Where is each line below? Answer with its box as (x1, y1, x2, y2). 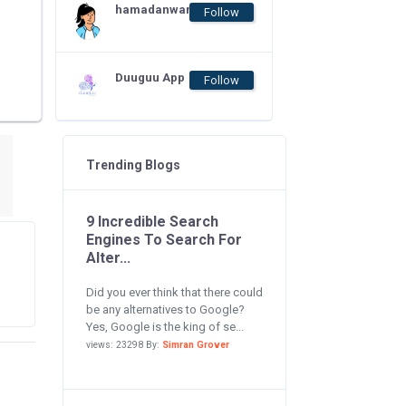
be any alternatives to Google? (85, 303, 245, 316)
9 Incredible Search (85, 213, 218, 230)
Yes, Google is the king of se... (85, 320, 244, 333)
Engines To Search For (85, 231, 242, 248)
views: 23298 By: (85, 339, 162, 351)
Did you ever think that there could (85, 285, 263, 299)
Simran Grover (161, 339, 229, 351)
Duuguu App (115, 71, 185, 84)
